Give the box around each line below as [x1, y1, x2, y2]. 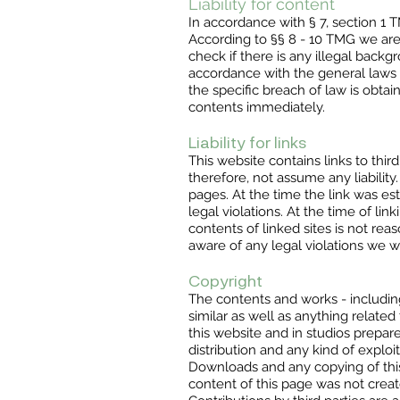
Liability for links [188, 132, 307, 153]
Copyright [188, 271, 262, 291]
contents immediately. [188, 99, 325, 116]
